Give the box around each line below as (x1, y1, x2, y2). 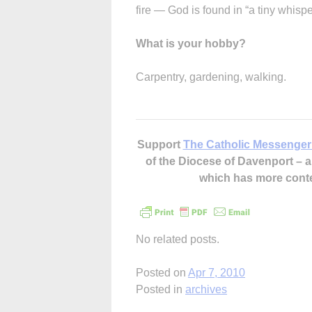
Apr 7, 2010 (188, 266, 245, 279)
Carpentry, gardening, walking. (136, 70, 286, 83)
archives (185, 283, 227, 295)
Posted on (136, 266, 188, 279)
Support (136, 138, 183, 150)
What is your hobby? (136, 37, 246, 49)
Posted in (136, 283, 185, 295)
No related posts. (136, 233, 219, 245)
